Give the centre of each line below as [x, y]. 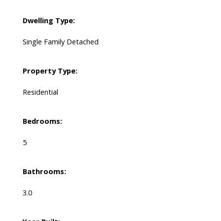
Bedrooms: [42, 121]
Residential [40, 92]
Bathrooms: [44, 171]
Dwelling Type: [49, 20]
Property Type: [50, 71]
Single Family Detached [60, 42]
